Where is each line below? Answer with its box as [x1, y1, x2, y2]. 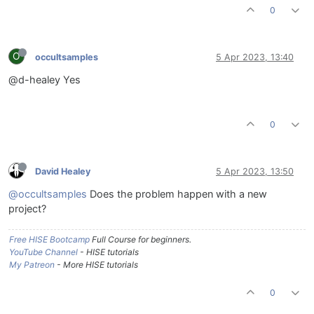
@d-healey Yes [8, 74, 81, 87]
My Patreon [9, 259, 55, 271]
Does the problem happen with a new [87, 188, 267, 201]
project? [8, 203, 46, 216]
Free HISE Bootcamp [9, 234, 90, 245]
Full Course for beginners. [90, 234, 191, 245]
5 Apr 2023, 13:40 [216, 51, 294, 62]
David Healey [35, 165, 90, 177]
